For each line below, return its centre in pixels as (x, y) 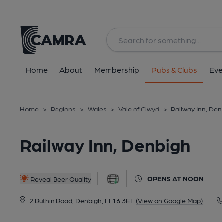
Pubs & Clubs (174, 70)
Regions (63, 109)
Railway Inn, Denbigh (105, 144)
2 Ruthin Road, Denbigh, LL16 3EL (82, 200)
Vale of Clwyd (139, 109)
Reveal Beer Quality (60, 179)
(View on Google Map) (169, 200)
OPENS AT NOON (175, 178)
